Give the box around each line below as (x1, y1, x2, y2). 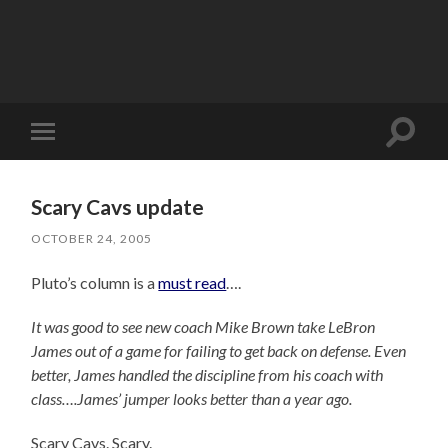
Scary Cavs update (31, 193, 205, 219)
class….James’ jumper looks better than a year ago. (31, 388, 353, 408)
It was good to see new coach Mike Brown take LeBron (31, 316, 376, 336)
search (399, 144, 445, 164)
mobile (46, 153, 95, 172)
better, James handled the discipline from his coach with (31, 364, 384, 384)
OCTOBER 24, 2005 (31, 230, 153, 246)
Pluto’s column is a (31, 272, 159, 292)
